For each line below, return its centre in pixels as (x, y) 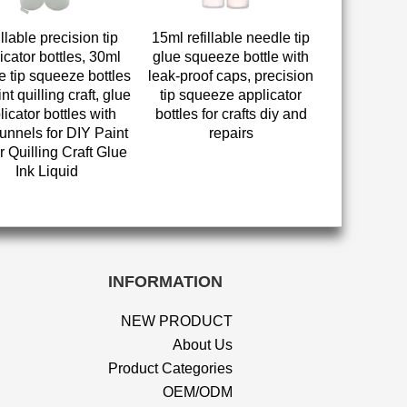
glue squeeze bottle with (231, 57)
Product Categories (170, 368)
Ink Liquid (46, 171)
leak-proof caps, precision (231, 76)
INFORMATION (165, 282)
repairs (231, 133)
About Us (203, 345)
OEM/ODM (198, 392)
